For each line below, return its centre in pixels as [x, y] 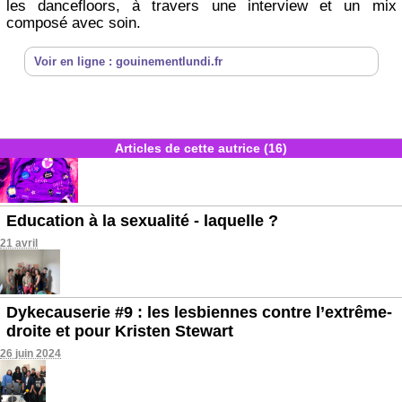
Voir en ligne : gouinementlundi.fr [128, 62]
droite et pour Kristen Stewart [120, 331]
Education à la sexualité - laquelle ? [142, 220]
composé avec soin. [73, 23]
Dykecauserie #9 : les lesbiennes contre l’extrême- [199, 312]
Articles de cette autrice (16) [201, 148]
